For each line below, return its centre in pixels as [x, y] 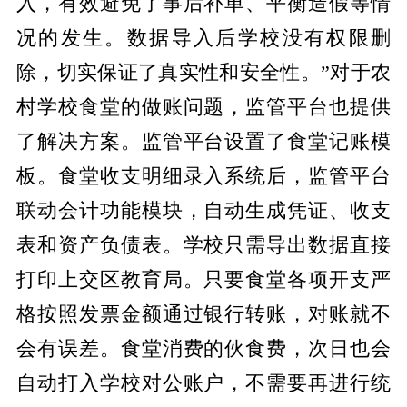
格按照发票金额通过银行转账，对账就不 [203, 315]
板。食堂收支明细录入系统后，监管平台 [203, 177]
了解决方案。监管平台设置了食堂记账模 [203, 142]
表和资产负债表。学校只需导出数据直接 [203, 246]
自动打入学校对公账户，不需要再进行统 [203, 384]
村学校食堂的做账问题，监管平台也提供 [203, 108]
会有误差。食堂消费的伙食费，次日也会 [203, 349]
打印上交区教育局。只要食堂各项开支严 [203, 280]
